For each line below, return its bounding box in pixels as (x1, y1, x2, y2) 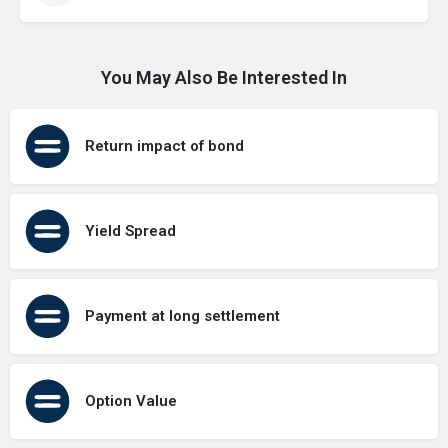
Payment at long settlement (85, 307, 280, 326)
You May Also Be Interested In (101, 66, 347, 88)
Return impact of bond (85, 137, 244, 156)
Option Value (85, 392, 177, 411)
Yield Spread (85, 222, 176, 241)
